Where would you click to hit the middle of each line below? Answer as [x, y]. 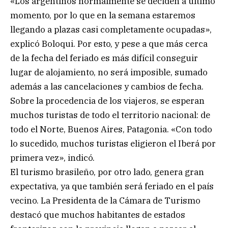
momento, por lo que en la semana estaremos [103, 16]
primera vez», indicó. [52, 158]
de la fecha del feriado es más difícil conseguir [104, 58]
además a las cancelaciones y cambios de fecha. [107, 87]
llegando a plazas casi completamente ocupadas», [111, 30]
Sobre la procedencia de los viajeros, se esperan [107, 101]
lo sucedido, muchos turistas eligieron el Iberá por [113, 144]
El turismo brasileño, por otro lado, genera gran [107, 172]
